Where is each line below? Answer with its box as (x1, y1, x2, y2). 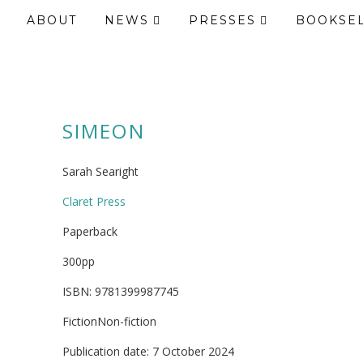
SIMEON (62, 117, 145, 144)
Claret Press (62, 194, 126, 209)
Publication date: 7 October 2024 (62, 344, 234, 359)
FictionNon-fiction (62, 314, 156, 329)
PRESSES (189, 13, 256, 28)
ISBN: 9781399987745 (62, 284, 179, 299)
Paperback (62, 224, 117, 239)
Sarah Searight (62, 164, 139, 179)
